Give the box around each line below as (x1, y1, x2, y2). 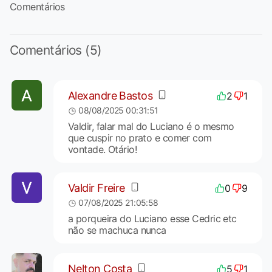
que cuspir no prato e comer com (67, 131, 212, 144)
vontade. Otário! (67, 143, 137, 155)
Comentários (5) (10, 42, 102, 58)
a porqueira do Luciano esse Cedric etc (67, 212, 237, 225)
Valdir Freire (67, 182, 125, 195)
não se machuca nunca (67, 223, 166, 236)
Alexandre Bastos (67, 89, 153, 103)
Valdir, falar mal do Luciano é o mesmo (67, 120, 234, 132)
